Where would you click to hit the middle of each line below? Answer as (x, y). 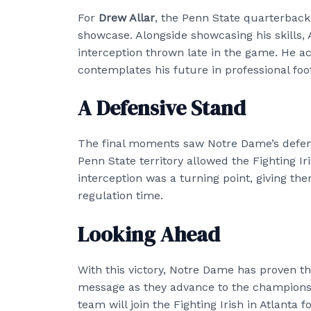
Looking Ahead (149, 235)
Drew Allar (127, 17)
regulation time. (120, 196)
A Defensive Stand (162, 108)
